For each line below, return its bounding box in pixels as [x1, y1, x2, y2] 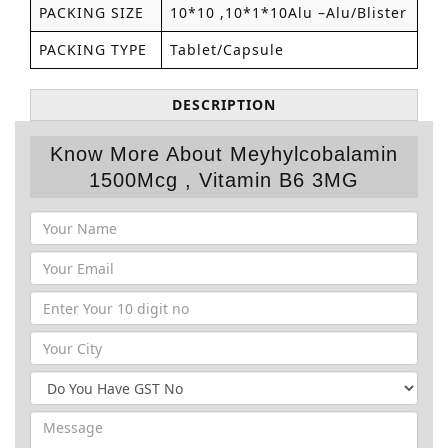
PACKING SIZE [39, 3, 144, 22]
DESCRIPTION [172, 95, 276, 114]
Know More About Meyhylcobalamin [50, 143, 398, 165]
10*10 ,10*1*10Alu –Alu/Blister [170, 3, 407, 22]
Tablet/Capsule [170, 40, 284, 59]
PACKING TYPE [39, 40, 147, 59]
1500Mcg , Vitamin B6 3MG [89, 169, 359, 191]
